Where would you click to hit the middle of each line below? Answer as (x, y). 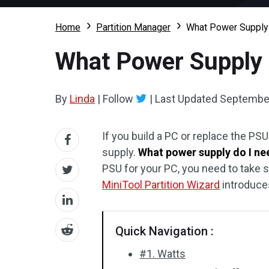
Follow (118, 99)
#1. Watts (163, 254)
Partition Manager (133, 27)
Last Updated (186, 99)
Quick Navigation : (165, 231)
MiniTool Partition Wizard (161, 185)
